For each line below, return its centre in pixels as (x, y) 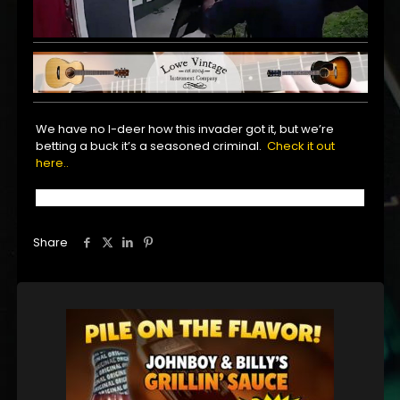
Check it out (301, 146)
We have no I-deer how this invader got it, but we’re (185, 129)
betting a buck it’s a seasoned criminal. (152, 146)
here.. (53, 163)
